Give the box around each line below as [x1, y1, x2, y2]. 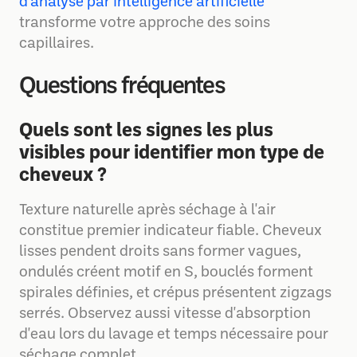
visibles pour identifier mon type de [19, 145, 324, 163]
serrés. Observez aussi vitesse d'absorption [19, 307, 311, 322]
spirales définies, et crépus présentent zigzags [19, 286, 331, 301]
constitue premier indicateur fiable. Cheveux [19, 224, 322, 239]
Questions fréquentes [19, 76, 225, 99]
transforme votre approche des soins [19, 16, 270, 31]
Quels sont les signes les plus [19, 123, 273, 141]
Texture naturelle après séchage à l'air [19, 203, 276, 218]
